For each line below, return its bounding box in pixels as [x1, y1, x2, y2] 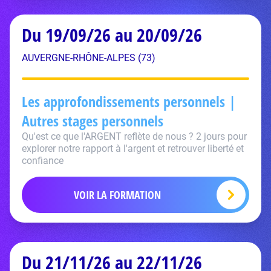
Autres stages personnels [22, 111, 163, 131]
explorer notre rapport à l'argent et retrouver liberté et [22, 143, 244, 154]
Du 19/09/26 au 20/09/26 [22, 22, 202, 47]
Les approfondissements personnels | [22, 91, 236, 111]
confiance [22, 155, 64, 166]
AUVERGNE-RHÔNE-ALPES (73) [22, 52, 155, 64]
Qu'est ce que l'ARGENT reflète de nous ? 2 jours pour [22, 131, 247, 142]
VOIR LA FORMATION [74, 188, 161, 202]
